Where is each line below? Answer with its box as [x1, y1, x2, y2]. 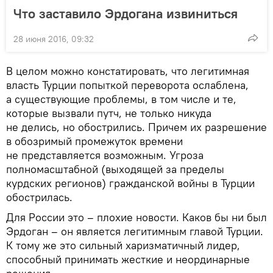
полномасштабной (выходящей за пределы [6, 161, 224, 176]
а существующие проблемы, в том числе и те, [6, 91, 236, 106]
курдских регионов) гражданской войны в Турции [6, 175, 255, 190]
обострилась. [6, 190, 73, 204]
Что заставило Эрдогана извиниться [13, 4, 238, 22]
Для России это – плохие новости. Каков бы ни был [6, 210, 267, 224]
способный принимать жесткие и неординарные [6, 252, 250, 266]
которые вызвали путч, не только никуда [6, 105, 211, 120]
